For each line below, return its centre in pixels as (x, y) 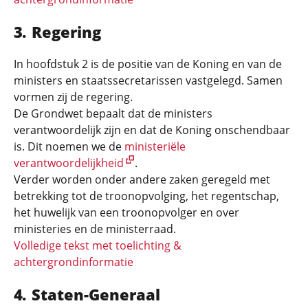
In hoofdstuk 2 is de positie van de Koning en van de (148, 64)
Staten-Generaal (96, 294)
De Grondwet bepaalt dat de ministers (113, 113)
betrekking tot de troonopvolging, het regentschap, (146, 196)
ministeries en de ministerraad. (95, 229)
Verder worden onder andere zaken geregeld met (142, 179)
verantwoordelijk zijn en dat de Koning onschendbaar (152, 130)
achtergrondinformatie (74, 262)
